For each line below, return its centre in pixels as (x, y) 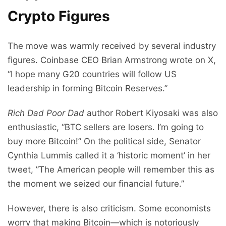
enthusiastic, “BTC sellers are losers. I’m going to (106, 127)
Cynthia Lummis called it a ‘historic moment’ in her (109, 156)
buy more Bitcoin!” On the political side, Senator (104, 142)
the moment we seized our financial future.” (96, 184)
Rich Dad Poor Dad (46, 113)
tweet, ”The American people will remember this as (111, 170)
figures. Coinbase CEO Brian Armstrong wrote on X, (112, 60)
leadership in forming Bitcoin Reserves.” (88, 89)
